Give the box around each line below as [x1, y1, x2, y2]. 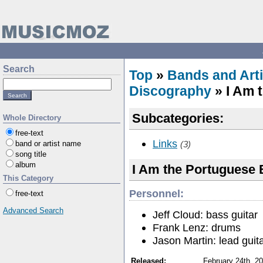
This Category [3, 174, 53, 183]
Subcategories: [132, 111, 224, 126]
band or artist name [15, 139, 81, 148]
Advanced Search [3, 206, 63, 215]
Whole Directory [3, 113, 61, 122]
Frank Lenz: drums [153, 221, 241, 234]
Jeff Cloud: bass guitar [153, 208, 258, 221]
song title [15, 150, 46, 159]
